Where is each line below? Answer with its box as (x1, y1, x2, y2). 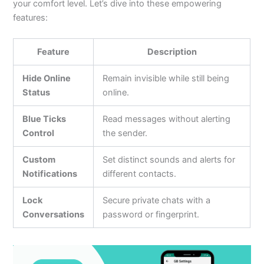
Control (22, 127, 55, 138)
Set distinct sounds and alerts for (103, 154, 236, 165)
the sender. (103, 127, 148, 138)
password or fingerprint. (103, 209, 200, 220)
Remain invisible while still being (103, 72, 230, 84)
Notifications (22, 168, 78, 179)
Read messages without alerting (103, 113, 231, 124)
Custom (22, 154, 56, 165)
